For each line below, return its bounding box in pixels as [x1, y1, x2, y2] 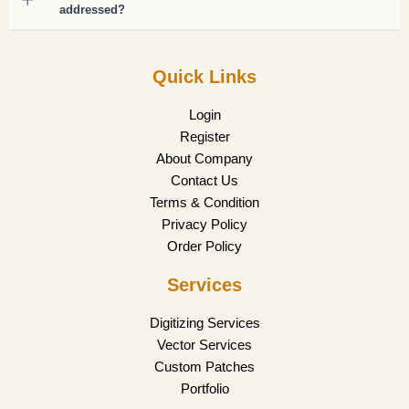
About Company [156, 151, 253, 167]
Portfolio [180, 381, 229, 397]
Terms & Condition [150, 194, 259, 211]
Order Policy [167, 238, 242, 255]
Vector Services [157, 337, 252, 353]
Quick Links [152, 67, 257, 88]
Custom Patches [154, 359, 255, 375]
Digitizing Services [149, 315, 260, 331]
